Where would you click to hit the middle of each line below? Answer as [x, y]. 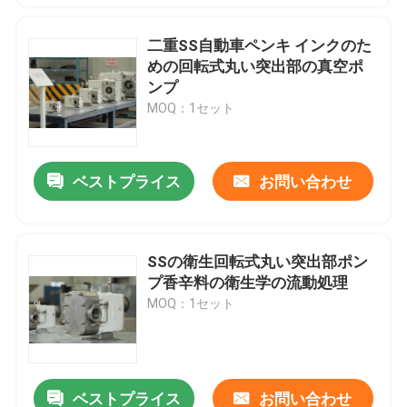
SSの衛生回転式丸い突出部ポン [258, 262]
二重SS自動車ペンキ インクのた [260, 45]
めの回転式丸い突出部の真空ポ [256, 66]
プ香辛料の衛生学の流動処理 [248, 283]
